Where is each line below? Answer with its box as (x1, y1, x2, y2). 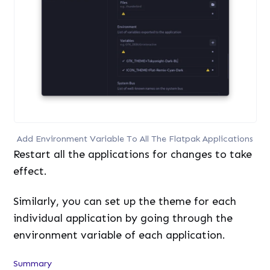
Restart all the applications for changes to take (13, 147, 253, 161)
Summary (13, 257, 52, 269)
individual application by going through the (13, 211, 233, 225)
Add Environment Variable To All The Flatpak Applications (17, 133, 253, 144)
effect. (13, 164, 48, 178)
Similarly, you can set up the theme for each (13, 194, 237, 208)
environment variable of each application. (13, 228, 226, 242)
